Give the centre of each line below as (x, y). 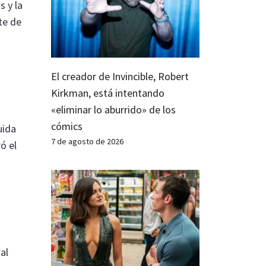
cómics (67, 126)
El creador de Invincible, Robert (120, 76)
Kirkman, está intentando (108, 93)
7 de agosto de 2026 (87, 141)
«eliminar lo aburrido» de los (113, 109)
